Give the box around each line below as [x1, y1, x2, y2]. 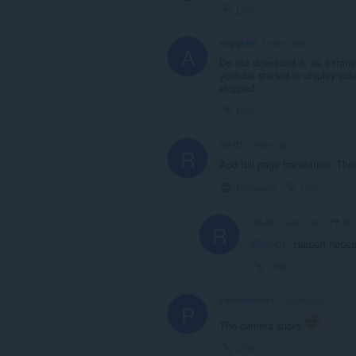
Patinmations [219, 293, 274, 306]
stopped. [219, 80, 258, 96]
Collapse [233, 180, 277, 195]
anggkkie [219, 37, 257, 49]
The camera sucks [219, 317, 304, 333]
